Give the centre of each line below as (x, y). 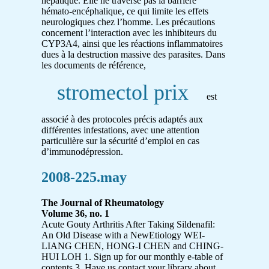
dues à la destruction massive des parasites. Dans (133, 54)
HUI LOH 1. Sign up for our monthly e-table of (132, 256)
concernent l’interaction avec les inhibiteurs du (129, 33)
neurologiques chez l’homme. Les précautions (128, 22)
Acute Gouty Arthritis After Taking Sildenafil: (128, 224)
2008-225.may (84, 177)
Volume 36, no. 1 (75, 213)
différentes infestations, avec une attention (120, 130)
